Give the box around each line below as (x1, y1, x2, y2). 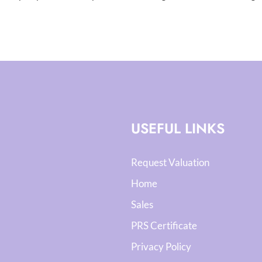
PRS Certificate (131, 219, 197, 232)
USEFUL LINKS (131, 118, 225, 139)
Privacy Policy (131, 240, 191, 253)
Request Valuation (131, 156, 209, 168)
